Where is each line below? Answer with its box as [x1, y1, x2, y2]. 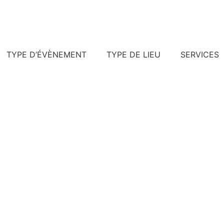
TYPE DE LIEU [106, 49, 160, 60]
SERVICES [180, 49, 219, 60]
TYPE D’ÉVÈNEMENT [6, 49, 86, 60]
